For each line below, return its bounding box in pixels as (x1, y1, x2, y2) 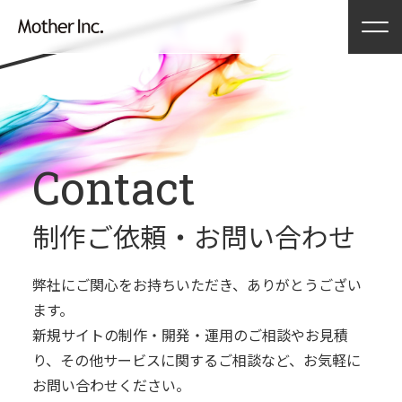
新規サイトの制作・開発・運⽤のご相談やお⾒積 (31, 324, 348, 345)
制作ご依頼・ (31, 216, 194, 256)
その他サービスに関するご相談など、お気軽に (59, 349, 361, 371)
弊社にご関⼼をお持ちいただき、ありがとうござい (31, 274, 362, 295)
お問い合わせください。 (31, 374, 190, 396)
